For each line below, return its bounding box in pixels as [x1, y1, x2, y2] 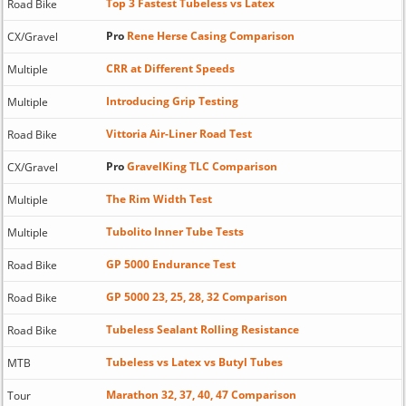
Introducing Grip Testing [105, 92, 238, 109]
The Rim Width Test [105, 190, 212, 207]
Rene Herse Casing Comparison [123, 27, 295, 43]
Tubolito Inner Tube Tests [105, 223, 244, 239]
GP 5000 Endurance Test [105, 256, 236, 272]
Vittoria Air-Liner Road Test [105, 125, 252, 141]
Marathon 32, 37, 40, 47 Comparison [105, 386, 296, 402]
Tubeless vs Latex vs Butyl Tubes [105, 353, 283, 370]
